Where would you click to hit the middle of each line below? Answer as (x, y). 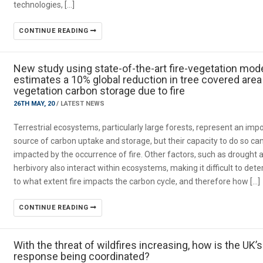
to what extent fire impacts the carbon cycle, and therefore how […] (137, 181)
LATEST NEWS (83, 104)
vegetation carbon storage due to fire (100, 91)
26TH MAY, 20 (35, 104)
